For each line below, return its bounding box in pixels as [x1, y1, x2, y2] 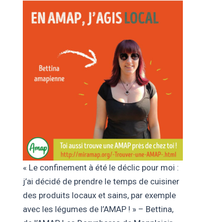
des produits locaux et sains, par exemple [22, 190, 176, 200]
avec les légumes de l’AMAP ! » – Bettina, [22, 204, 173, 214]
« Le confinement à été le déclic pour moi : [22, 162, 179, 172]
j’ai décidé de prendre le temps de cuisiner [22, 176, 179, 186]
